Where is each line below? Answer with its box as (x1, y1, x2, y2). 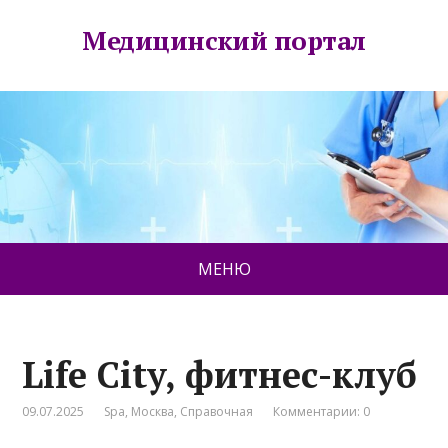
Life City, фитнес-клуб (22, 351, 418, 399)
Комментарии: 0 (273, 403, 371, 421)
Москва (131, 403, 175, 421)
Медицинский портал (82, 23, 366, 57)
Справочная (180, 403, 254, 421)
